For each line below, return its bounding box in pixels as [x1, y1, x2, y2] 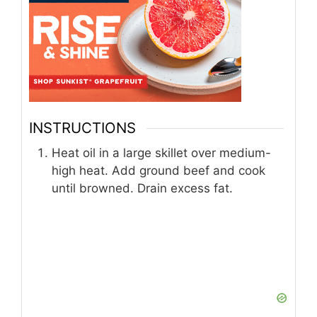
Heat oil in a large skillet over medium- [52, 146, 271, 161]
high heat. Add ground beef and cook [52, 163, 265, 178]
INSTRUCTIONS [29, 119, 136, 137]
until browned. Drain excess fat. [52, 181, 233, 196]
